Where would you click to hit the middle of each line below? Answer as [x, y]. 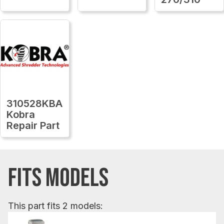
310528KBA [34, 103]
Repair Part [33, 125]
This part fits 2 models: [55, 205]
